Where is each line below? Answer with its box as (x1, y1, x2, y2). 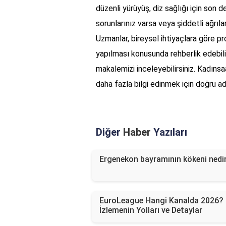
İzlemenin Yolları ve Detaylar (99, 205, 202, 215)
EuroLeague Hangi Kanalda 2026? (99, 196, 223, 206)
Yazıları (151, 126, 187, 139)
